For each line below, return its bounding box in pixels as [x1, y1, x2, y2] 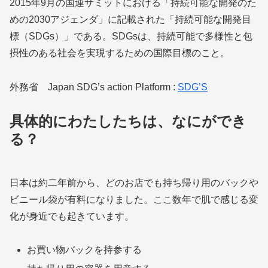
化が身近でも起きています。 [10, 211, 134, 221]
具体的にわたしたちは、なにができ [10, 113, 246, 130]
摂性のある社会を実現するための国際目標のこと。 [10, 47, 230, 58]
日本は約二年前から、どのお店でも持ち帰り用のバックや [10, 177, 258, 188]
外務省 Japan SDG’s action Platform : [10, 81, 178, 92]
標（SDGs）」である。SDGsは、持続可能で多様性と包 [10, 31, 252, 41]
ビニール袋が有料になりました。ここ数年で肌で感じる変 [10, 194, 258, 205]
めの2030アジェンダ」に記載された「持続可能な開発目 [10, 14, 251, 25]
